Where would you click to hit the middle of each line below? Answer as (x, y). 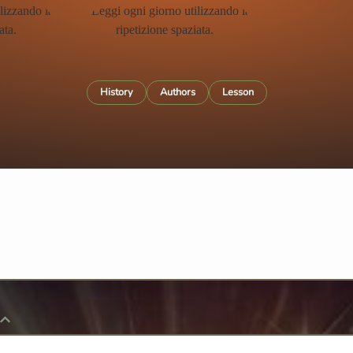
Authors (177, 92)
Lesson (238, 92)
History (116, 92)
